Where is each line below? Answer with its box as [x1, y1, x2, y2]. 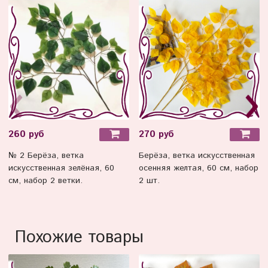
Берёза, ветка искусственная [139, 150, 255, 162]
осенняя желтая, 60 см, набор [139, 162, 258, 175]
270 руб [139, 127, 174, 141]
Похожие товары [14, 226, 144, 250]
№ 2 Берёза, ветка [8, 150, 84, 162]
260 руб [8, 127, 44, 141]
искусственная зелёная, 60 [8, 162, 114, 175]
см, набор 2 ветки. [8, 175, 83, 187]
